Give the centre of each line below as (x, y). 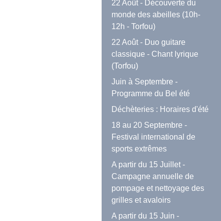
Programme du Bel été (151, 94)
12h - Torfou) (134, 27)
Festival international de (154, 137)
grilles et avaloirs (141, 200)
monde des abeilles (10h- (156, 15)
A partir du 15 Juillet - (148, 165)
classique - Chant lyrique (155, 54)
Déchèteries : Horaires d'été (160, 110)
